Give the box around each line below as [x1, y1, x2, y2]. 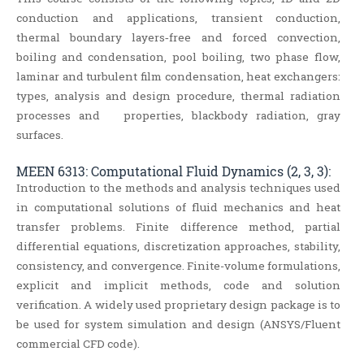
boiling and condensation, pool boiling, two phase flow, [16, 50, 341, 65]
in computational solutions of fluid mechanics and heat [16, 200, 341, 215]
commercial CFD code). [16, 336, 140, 352]
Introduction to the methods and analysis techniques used [16, 180, 341, 196]
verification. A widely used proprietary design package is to [16, 297, 341, 313]
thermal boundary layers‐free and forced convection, [16, 30, 341, 45]
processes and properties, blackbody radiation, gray [16, 108, 341, 123]
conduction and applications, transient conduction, [16, 11, 341, 26]
